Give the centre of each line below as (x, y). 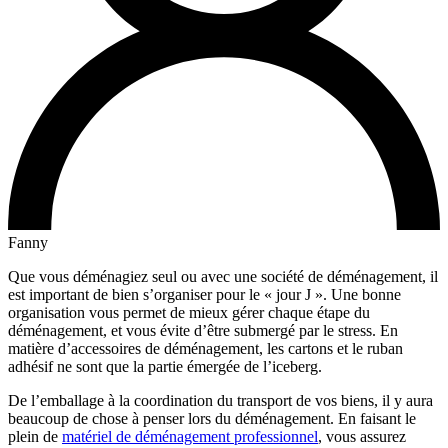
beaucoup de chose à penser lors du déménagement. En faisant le (212, 418)
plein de (35, 436)
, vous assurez (362, 436)
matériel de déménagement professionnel (190, 436)
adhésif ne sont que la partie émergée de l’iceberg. (165, 366)
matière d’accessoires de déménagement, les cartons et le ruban (205, 348)
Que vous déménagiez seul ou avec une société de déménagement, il (223, 276)
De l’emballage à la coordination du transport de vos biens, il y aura (220, 400)
